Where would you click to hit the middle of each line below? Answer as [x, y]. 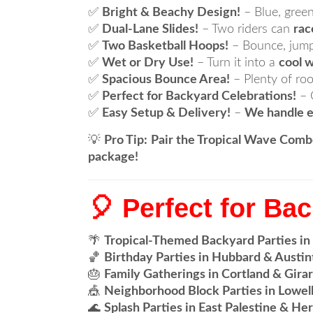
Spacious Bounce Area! [166, 80]
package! [113, 157]
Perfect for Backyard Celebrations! [199, 96]
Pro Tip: [126, 140]
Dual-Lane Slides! [150, 29]
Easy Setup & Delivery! [166, 113]
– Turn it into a [236, 63]
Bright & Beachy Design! [171, 13]
